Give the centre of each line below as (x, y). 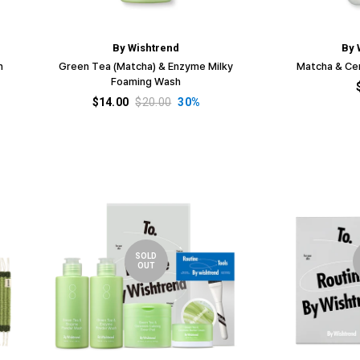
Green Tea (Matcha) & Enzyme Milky (146, 65)
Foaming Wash (146, 81)
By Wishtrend (146, 47)
